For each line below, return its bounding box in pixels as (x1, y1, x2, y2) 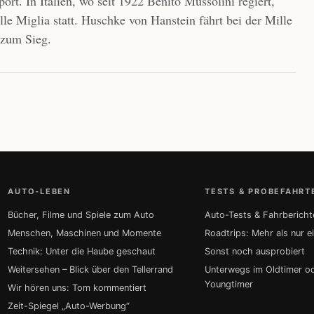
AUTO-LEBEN (8, 186, 71, 196)
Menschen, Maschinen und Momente (8, 228, 162, 238)
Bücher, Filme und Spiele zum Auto (8, 210, 155, 220)
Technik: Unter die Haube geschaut (8, 246, 156, 257)
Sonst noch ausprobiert (205, 246, 306, 257)
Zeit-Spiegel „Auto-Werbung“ (8, 301, 130, 311)
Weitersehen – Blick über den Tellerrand (8, 264, 174, 275)
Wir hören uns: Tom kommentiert (8, 282, 147, 293)
